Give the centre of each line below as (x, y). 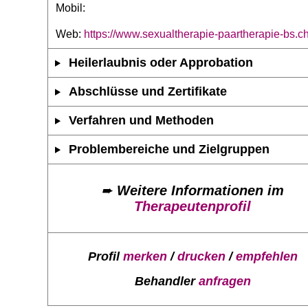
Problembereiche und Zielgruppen (169, 149)
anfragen (224, 281)
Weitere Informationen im (200, 190)
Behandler (166, 281)
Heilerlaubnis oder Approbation (161, 62)
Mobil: (70, 8)
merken (145, 257)
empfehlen (266, 257)
